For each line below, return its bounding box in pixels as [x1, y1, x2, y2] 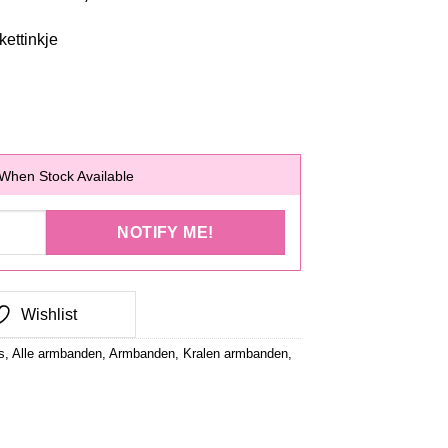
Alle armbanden [12, 345, 102, 361]
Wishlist [21, 305, 77, 323]
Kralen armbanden [183, 345, 288, 361]
